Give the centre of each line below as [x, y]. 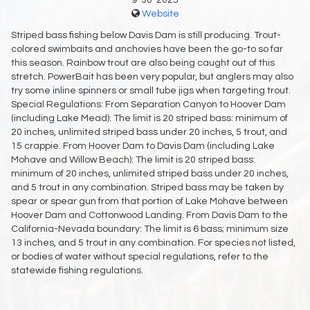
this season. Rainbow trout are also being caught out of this [143, 63]
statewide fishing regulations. [77, 271]
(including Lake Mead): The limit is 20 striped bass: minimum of [149, 119]
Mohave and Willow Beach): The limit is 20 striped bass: [133, 160]
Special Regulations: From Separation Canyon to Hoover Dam [148, 105]
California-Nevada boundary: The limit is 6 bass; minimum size [150, 229]
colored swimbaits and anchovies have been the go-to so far [147, 49]
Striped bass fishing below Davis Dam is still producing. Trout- [146, 36]
